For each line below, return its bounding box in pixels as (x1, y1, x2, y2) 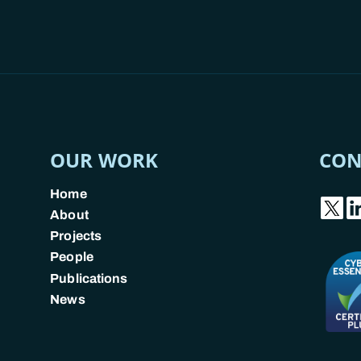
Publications (50, 271, 128, 285)
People (50, 250, 93, 264)
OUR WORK (50, 146, 158, 173)
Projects (50, 229, 102, 243)
